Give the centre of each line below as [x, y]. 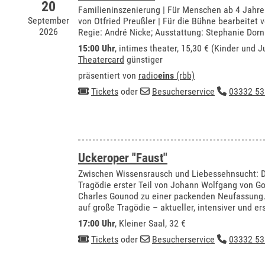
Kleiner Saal [142, 223]
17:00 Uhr [96, 223]
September [49, 20]
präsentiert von [108, 75]
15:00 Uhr [96, 48]
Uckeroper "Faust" [123, 158]
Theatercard [101, 59]
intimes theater [148, 48]
